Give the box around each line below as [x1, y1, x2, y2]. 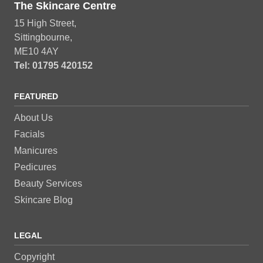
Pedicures [14, 161, 56, 172]
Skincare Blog [14, 194, 73, 205]
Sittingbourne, [14, 32, 72, 42]
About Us [14, 112, 53, 123]
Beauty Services [14, 178, 82, 188]
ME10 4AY [14, 46, 59, 56]
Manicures [14, 145, 58, 156]
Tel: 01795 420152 [14, 60, 93, 70]
